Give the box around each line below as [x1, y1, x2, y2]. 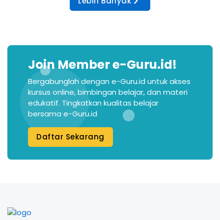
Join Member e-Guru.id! [28, 56, 177, 74]
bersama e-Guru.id [28, 109, 98, 119]
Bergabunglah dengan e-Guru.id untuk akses [28, 76, 191, 87]
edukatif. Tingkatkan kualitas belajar [28, 98, 159, 109]
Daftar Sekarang [36, 132, 105, 142]
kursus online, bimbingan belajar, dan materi [28, 87, 188, 98]
